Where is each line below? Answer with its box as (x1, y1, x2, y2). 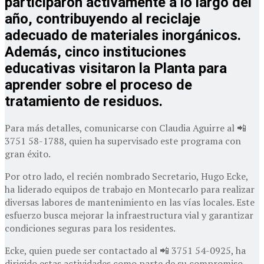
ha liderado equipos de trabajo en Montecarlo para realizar (5, 182, 255, 196)
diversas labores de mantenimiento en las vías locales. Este (5, 195, 255, 209)
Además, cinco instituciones (5, 43, 186, 60)
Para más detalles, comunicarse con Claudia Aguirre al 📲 (5, 121, 246, 134)
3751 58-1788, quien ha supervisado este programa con (5, 134, 241, 147)
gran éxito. (5, 147, 51, 160)
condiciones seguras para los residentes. (5, 221, 176, 235)
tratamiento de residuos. (5, 93, 163, 110)
